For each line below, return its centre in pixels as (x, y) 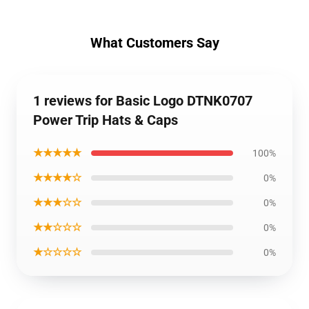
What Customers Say (154, 43)
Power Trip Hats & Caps (106, 120)
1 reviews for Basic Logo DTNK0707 (143, 101)
